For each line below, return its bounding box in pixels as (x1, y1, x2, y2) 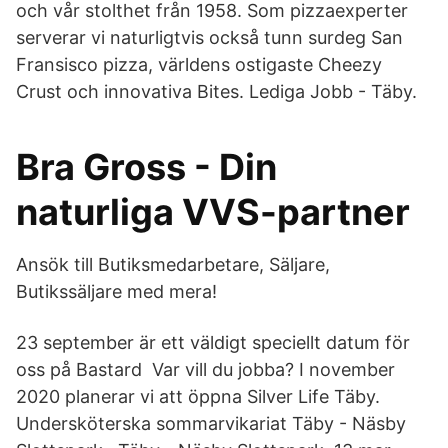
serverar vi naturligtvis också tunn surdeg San (16, 27, 403, 48)
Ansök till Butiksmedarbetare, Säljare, (16, 254, 330, 275)
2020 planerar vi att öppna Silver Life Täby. (16, 386, 380, 407)
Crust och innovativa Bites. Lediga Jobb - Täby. (16, 81, 417, 102)
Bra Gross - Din (16, 145, 277, 189)
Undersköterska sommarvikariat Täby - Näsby (16, 413, 406, 434)
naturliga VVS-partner (16, 190, 410, 234)
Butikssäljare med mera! (16, 281, 217, 302)
